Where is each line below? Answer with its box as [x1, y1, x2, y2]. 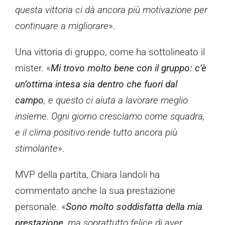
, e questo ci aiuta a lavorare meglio [44, 94, 188, 106]
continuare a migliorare [15, 20, 108, 32]
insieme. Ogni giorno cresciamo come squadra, [15, 110, 205, 123]
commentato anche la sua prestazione [15, 185, 175, 197]
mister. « [15, 62, 51, 74]
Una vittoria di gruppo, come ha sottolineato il [15, 46, 205, 58]
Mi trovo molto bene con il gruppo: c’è [51, 62, 206, 74]
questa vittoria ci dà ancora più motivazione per [15, 4, 207, 16]
